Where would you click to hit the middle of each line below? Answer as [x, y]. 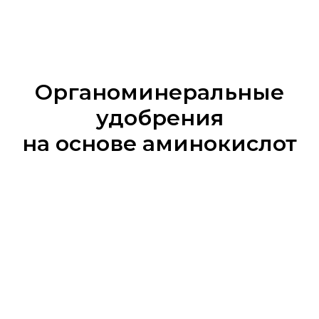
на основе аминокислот [159, 144]
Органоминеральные [159, 93]
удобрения [159, 118]
